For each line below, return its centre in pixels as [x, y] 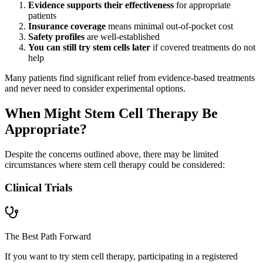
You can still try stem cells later [89, 48]
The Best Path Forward [48, 236]
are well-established [122, 37]
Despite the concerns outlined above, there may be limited [112, 154]
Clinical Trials [38, 187]
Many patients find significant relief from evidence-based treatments [130, 78]
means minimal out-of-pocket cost [169, 26]
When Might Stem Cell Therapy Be [111, 114]
